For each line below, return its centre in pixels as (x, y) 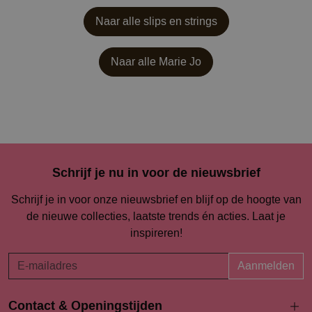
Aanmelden (266, 265)
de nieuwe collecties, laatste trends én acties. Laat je (156, 216)
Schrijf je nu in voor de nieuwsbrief (156, 173)
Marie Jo (180, 61)
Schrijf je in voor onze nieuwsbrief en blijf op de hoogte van (156, 199)
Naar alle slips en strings (156, 21)
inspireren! (156, 233)
